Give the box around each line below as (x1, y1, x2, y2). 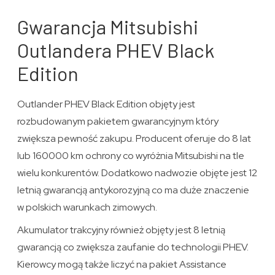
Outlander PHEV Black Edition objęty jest (17, 98, 196, 111)
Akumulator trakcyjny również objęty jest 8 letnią (17, 223, 226, 237)
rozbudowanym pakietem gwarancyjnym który (17, 115, 219, 128)
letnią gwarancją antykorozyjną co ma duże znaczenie (17, 184, 250, 197)
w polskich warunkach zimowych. (17, 201, 158, 214)
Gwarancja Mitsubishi (17, 15, 199, 39)
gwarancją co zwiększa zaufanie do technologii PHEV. (17, 241, 249, 254)
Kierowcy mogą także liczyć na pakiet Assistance (17, 258, 227, 271)
